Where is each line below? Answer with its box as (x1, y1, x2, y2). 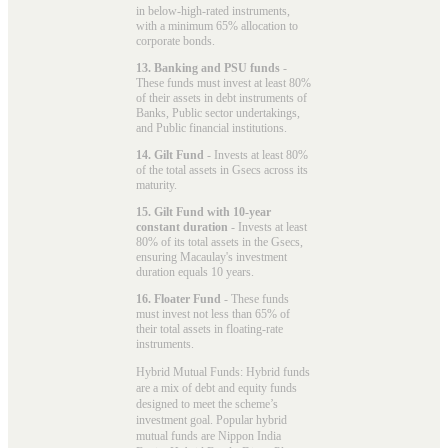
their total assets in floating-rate (136, 321, 283, 336)
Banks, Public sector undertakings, (136, 105, 300, 120)
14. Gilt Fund (136, 147, 204, 162)
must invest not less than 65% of (136, 306, 290, 321)
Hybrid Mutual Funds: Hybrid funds (136, 364, 310, 379)
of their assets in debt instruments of (136, 90, 307, 105)
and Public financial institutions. (136, 120, 287, 135)
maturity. (136, 177, 177, 192)
